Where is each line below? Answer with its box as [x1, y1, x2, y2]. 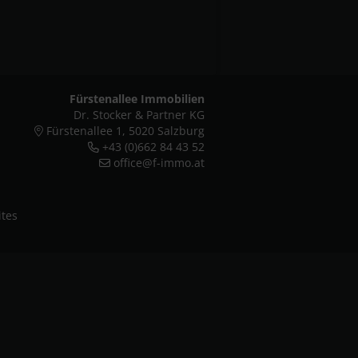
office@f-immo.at [113, 155, 205, 170]
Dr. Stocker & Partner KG [74, 107, 205, 122]
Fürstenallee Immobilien [70, 91, 205, 106]
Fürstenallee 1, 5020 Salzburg [43, 123, 205, 138]
